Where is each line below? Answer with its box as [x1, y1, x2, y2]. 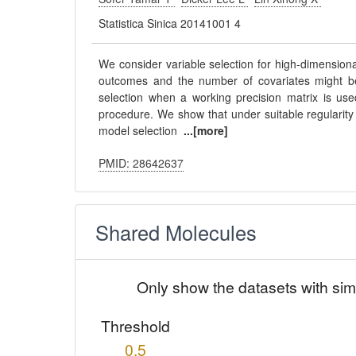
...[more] [184, 122, 229, 138]
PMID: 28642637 [99, 155, 184, 171]
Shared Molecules [95, 218, 257, 246]
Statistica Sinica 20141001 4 [99, 15, 242, 31]
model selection [99, 122, 184, 138]
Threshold [101, 315, 171, 337]
